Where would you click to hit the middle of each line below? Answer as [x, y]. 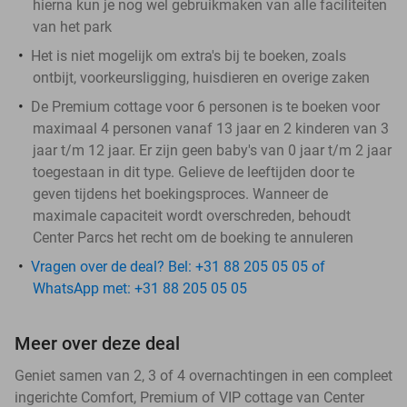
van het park [72, 26]
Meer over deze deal [97, 343]
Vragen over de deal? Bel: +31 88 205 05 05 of [178, 266]
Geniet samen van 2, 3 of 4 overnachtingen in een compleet [203, 375]
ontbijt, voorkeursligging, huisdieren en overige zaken [201, 77]
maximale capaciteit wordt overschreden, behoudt [192, 215]
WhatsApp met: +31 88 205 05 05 [140, 288]
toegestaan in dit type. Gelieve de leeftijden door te [194, 172]
